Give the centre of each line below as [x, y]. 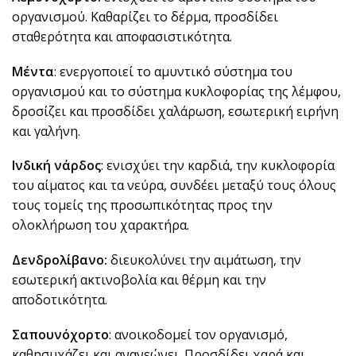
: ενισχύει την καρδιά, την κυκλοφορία [218, 166]
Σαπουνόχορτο [60, 334]
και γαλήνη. [46, 131]
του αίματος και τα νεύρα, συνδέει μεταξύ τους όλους [174, 186]
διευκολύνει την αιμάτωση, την [206, 260]
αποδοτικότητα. [60, 300]
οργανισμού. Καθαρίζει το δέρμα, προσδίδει [145, 17]
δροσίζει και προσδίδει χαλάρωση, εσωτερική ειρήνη [175, 111]
